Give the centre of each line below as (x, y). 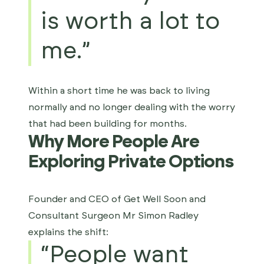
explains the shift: (68, 232)
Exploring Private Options (131, 162)
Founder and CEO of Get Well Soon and (117, 199)
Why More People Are (114, 142)
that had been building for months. (108, 124)
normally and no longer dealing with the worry (132, 107)
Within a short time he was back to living (119, 91)
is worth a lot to (130, 22)
